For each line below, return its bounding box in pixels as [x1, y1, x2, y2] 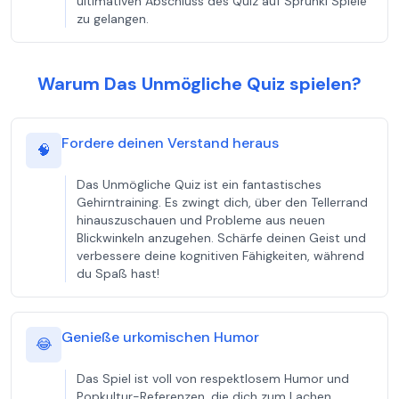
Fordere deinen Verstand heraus [61, 134, 279, 152]
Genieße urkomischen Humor [61, 328, 259, 346]
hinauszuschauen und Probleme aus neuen [77, 212, 325, 228]
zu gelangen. [77, 11, 149, 27]
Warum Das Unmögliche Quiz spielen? [37, 72, 362, 95]
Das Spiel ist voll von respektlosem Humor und [77, 370, 349, 387]
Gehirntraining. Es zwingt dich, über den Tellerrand [77, 194, 368, 210]
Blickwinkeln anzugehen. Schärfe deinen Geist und [77, 230, 366, 246]
